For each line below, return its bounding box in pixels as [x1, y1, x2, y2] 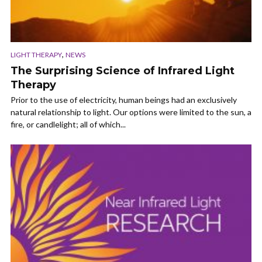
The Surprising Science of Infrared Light [11, 64, 235, 78]
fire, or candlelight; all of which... [11, 119, 126, 130]
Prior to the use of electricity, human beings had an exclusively [11, 95, 237, 105]
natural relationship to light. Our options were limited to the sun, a [11, 107, 251, 118]
